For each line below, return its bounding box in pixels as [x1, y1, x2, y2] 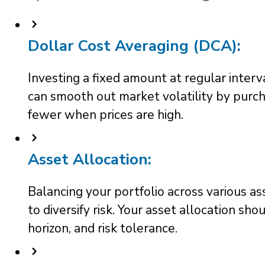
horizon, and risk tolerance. [28, 219, 177, 237]
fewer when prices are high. [28, 106, 183, 123]
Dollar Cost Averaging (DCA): [28, 35, 241, 56]
